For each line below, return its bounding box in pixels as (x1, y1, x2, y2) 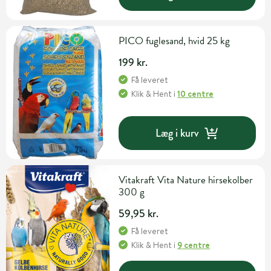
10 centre (177, 88, 214, 100)
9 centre (177, 239, 211, 252)
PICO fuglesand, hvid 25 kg (119, 33, 230, 49)
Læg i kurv (155, 125, 199, 141)
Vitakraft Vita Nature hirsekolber (119, 172, 253, 188)
